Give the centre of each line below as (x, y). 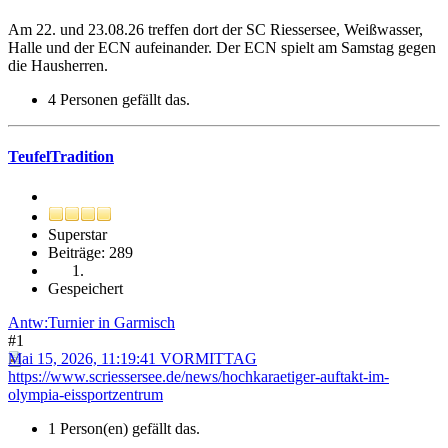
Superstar (77, 234)
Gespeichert (85, 288)
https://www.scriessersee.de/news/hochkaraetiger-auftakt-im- (198, 376)
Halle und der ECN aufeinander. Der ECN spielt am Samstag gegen (222, 48)
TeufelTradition (61, 157)
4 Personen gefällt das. (119, 100)
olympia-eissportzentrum (85, 394)
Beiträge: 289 (90, 252)
